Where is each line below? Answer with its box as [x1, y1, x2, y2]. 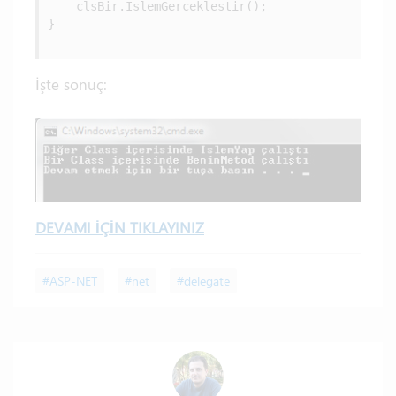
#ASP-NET [42, 272, 97, 290]
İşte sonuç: [35, 74, 107, 94]
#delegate [177, 272, 230, 290]
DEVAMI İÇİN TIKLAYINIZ [35, 217, 204, 238]
